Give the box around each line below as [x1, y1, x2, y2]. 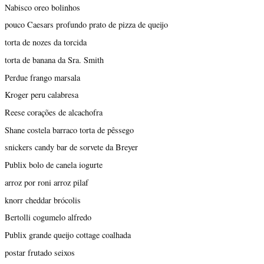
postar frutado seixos [5, 246, 75, 258]
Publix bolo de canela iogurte [5, 159, 103, 171]
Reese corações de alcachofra [5, 106, 103, 118]
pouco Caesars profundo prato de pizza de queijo [5, 19, 168, 31]
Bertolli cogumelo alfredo [5, 212, 91, 223]
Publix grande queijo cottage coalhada [5, 229, 131, 240]
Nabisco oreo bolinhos [5, 1, 80, 13]
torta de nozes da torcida [5, 37, 87, 48]
